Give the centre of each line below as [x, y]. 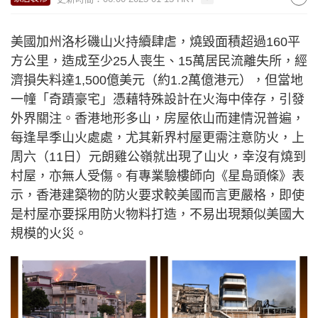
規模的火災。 [49, 234]
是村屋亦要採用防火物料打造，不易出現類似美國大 [158, 214]
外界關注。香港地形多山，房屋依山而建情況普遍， [158, 119]
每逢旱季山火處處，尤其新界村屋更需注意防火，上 [158, 138]
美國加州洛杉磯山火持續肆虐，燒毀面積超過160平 [155, 42]
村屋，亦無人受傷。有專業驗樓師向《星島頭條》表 [158, 176]
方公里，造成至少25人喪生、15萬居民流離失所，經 [159, 61]
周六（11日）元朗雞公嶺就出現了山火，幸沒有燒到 [158, 157]
